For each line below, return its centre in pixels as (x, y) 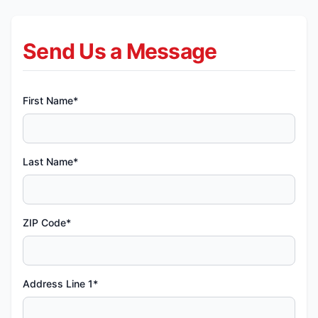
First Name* (50, 100)
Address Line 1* (60, 284)
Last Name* (50, 161)
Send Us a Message (120, 51)
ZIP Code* (47, 223)
